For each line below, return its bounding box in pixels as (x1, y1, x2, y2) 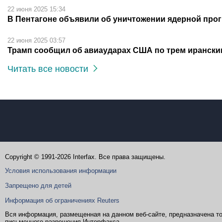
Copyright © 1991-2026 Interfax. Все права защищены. (5, 153, 166, 161)
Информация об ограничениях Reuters (5, 197, 119, 205)
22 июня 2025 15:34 (7, 5, 65, 13)
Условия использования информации (5, 167, 116, 175)
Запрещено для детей (5, 182, 71, 190)
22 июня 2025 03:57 (7, 37, 65, 45)
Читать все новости (7, 64, 93, 74)
